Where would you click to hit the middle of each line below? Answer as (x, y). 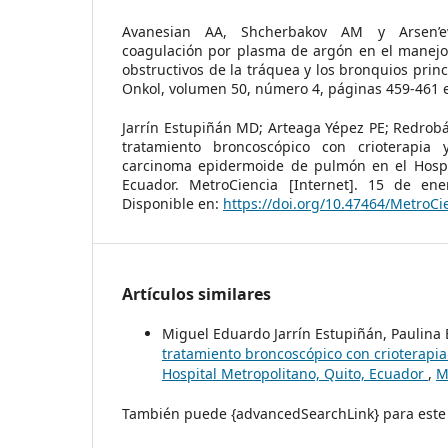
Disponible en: (172, 203)
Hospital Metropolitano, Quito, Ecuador (295, 373)
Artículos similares (196, 293)
